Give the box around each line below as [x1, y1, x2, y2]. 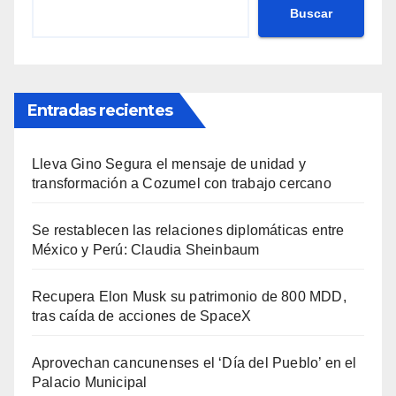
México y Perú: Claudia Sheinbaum [32, 242, 260, 258]
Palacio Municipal [32, 375, 148, 391]
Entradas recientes [27, 101, 172, 121]
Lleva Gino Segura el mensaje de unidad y [32, 156, 307, 172]
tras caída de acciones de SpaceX [32, 308, 252, 324]
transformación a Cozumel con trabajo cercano [32, 176, 331, 192]
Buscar [290, 5, 332, 20]
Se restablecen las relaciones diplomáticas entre [32, 223, 345, 239]
